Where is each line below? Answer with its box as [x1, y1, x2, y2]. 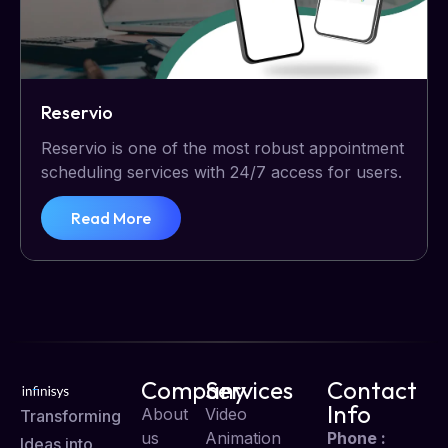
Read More [71, 208, 151, 229]
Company [141, 375, 247, 406]
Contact [326, 375, 417, 406]
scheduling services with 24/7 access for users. [41, 162, 402, 183]
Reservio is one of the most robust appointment [41, 138, 404, 159]
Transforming [20, 406, 121, 427]
